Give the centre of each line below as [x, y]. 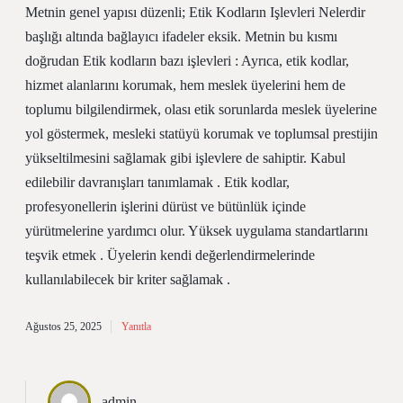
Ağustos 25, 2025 [63, 327]
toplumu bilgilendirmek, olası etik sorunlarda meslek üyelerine [201, 109]
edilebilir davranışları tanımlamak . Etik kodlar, [157, 182]
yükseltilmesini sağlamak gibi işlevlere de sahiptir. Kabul [185, 158]
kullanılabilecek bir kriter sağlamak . [128, 279]
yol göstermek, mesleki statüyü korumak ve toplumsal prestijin [201, 134]
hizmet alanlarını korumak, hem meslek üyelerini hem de [185, 85]
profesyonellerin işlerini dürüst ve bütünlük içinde [166, 206]
